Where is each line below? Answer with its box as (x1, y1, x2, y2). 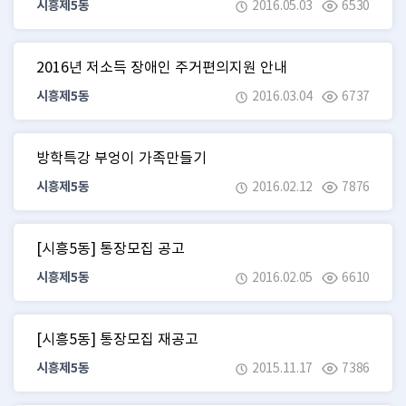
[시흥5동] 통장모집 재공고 (36, 330, 198, 348)
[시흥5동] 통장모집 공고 (36, 239, 185, 257)
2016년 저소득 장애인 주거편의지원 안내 (36, 58, 287, 76)
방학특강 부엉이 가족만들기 (36, 149, 207, 167)
